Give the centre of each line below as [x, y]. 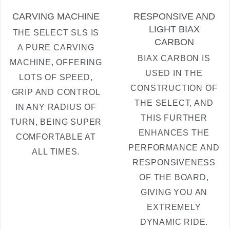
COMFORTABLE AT [56, 137]
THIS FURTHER [174, 118]
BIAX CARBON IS [174, 58]
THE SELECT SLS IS [56, 32]
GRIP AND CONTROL [56, 92]
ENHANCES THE [174, 132]
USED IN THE [174, 73]
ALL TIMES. [56, 151]
